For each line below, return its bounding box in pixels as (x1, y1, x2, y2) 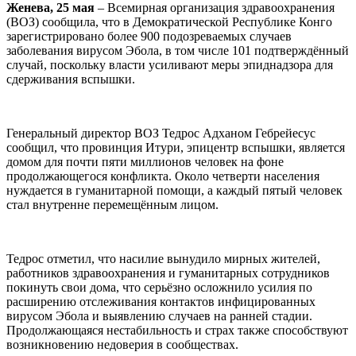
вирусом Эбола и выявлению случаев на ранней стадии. (6, 308, 312, 323)
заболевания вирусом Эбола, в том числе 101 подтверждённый (6, 43, 349, 57)
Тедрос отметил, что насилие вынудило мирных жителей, (6, 251, 320, 265)
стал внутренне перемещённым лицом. (6, 197, 219, 211)
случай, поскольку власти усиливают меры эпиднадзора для (6, 57, 333, 72)
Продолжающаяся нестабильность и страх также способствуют (6, 323, 348, 337)
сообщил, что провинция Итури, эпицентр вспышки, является (6, 140, 345, 154)
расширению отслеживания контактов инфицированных (6, 294, 315, 308)
